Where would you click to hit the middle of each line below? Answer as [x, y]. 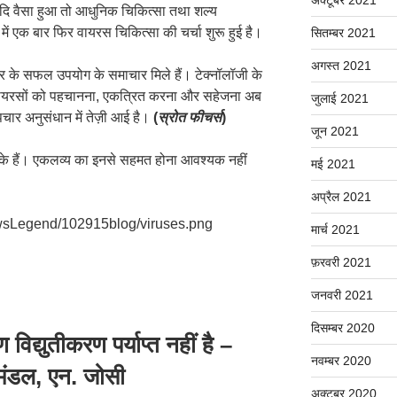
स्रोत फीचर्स [190, 117]
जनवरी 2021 [342, 295]
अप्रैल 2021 [341, 196]
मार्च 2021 [335, 229]
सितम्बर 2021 [343, 32]
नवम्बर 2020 [341, 360]
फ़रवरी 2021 [341, 262]
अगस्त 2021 [341, 65]
